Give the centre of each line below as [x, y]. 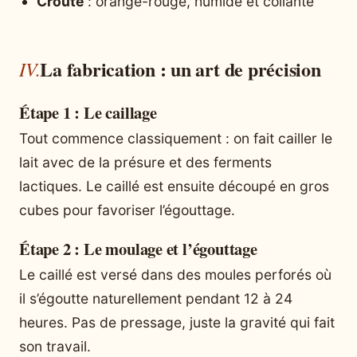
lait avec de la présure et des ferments [145, 163]
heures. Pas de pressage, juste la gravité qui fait [177, 323]
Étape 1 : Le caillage [88, 113]
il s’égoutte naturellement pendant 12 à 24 [156, 299]
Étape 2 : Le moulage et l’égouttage [138, 249]
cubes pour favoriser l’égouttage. [127, 210]
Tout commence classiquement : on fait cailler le [176, 139]
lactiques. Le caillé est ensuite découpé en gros [174, 186]
